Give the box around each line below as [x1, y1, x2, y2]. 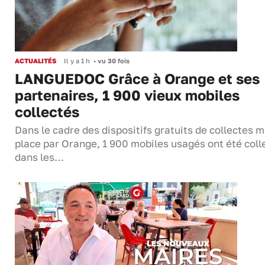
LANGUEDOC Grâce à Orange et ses [15, 70, 260, 88]
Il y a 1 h [64, 57, 90, 65]
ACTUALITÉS [15, 57, 56, 65]
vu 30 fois [96, 57, 130, 65]
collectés [15, 103, 79, 121]
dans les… [15, 151, 64, 164]
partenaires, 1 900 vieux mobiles [15, 86, 240, 104]
